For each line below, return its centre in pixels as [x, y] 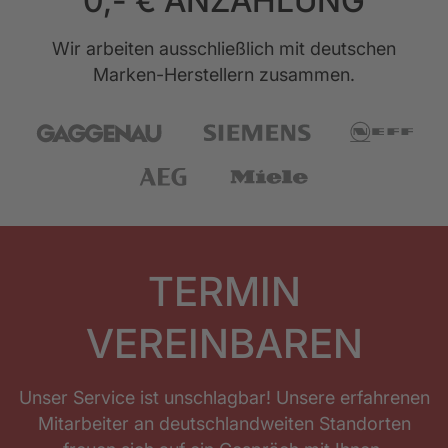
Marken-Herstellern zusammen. [224, 75]
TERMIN [224, 292]
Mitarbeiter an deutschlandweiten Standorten [224, 424]
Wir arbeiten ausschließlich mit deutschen [224, 49]
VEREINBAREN [224, 344]
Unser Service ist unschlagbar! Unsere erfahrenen [224, 398]
